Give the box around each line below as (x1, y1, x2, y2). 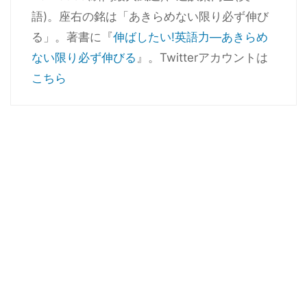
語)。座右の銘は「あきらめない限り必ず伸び (32, 10, 269, 23)
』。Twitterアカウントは (136, 51, 268, 64)
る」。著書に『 (32, 30, 113, 44)
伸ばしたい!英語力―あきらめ (113, 30, 268, 44)
